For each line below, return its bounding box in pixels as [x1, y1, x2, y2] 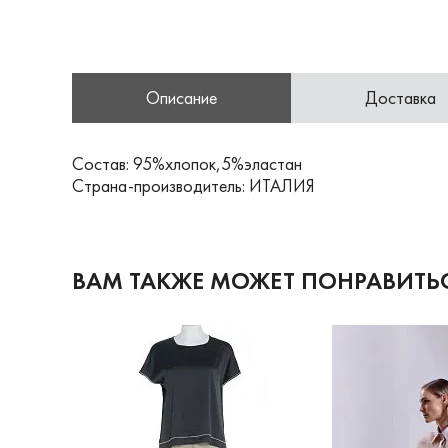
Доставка [365, 86, 436, 109]
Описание [146, 86, 217, 109]
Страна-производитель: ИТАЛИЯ [72, 174, 315, 197]
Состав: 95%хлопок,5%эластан [72, 152, 302, 175]
